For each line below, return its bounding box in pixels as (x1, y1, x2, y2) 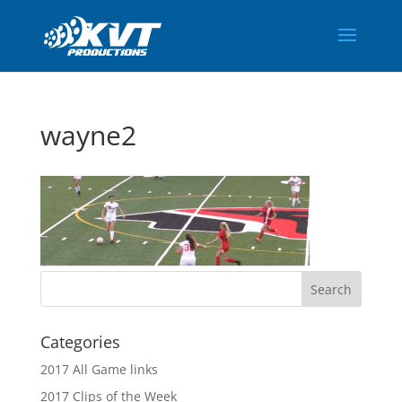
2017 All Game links (39, 361, 158, 378)
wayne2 (39, 117, 136, 153)
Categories (39, 331, 120, 353)
